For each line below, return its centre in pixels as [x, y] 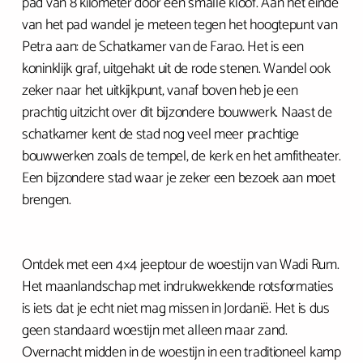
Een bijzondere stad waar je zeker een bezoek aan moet [178, 178]
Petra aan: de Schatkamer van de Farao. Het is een [162, 47]
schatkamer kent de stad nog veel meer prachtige [160, 135]
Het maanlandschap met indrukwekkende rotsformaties [177, 287]
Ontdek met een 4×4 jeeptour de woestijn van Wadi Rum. [180, 265]
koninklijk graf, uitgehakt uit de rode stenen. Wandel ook [176, 69]
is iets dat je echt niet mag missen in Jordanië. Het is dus [175, 309]
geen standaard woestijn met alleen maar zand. [154, 331]
